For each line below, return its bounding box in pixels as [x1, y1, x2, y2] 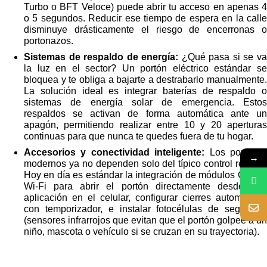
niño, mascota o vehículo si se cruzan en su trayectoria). [24, 226, 259, 237]
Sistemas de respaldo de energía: [24, 52, 179, 63]
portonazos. [24, 36, 73, 46]
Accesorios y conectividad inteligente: [24, 147, 205, 158]
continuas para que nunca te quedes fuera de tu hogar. [24, 131, 253, 142]
